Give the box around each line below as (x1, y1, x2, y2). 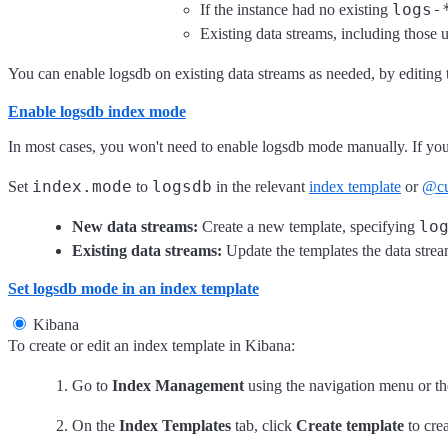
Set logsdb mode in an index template (8, 279, 259, 297)
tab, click (231, 416, 296, 434)
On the (72, 416, 119, 434)
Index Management (112, 376, 244, 394)
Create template (296, 416, 404, 434)
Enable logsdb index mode (8, 103, 186, 121)
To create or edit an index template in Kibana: (8, 336, 295, 354)
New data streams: (72, 217, 198, 235)
